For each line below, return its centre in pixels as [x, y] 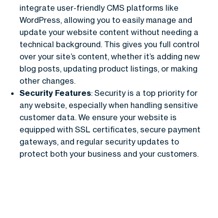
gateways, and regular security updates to [99, 141]
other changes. [47, 81]
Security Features [55, 93]
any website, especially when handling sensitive [109, 105]
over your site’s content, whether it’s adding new [110, 56]
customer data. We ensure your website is [98, 117]
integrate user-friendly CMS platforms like [99, 8]
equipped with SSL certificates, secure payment [110, 129]
